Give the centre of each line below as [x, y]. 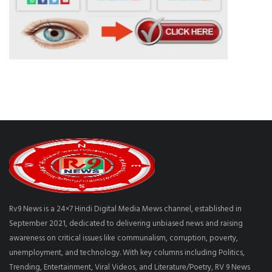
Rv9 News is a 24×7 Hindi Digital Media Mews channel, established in [125, 209]
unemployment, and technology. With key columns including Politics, [127, 253]
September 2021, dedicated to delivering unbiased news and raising [126, 224]
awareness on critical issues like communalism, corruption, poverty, [124, 239]
